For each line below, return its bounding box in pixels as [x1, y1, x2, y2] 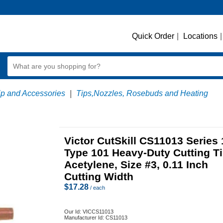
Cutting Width [64, 171, 133, 182]
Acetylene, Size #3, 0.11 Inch [64, 159, 208, 170]
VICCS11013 [83, 209, 113, 215]
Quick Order [132, 32, 174, 40]
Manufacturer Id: [64, 215, 106, 221]
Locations [183, 32, 218, 40]
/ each [89, 185, 105, 191]
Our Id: [64, 209, 83, 215]
